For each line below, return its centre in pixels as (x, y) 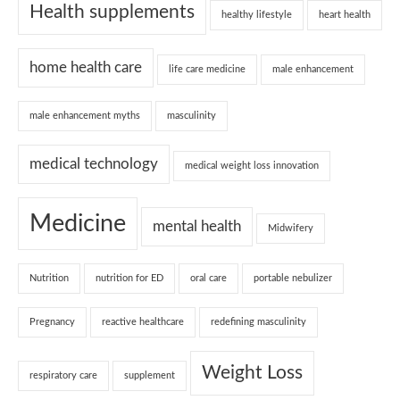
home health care (86, 67)
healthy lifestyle (257, 14)
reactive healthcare (143, 321)
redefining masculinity (258, 321)
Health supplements (112, 12)
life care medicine (207, 69)
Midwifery (291, 228)
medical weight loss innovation (252, 165)
